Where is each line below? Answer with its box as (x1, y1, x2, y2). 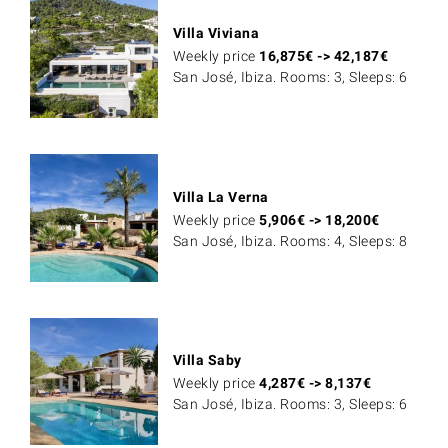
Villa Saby (172, 352, 242, 369)
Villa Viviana (172, 24, 260, 41)
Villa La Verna (172, 188, 269, 205)
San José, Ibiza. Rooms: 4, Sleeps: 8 (172, 232, 408, 249)
